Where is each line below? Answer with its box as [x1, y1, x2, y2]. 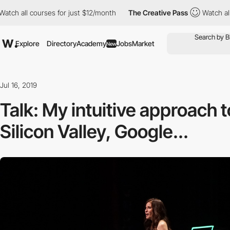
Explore [15, 39, 40, 48]
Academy [76, 39, 106, 48]
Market [132, 39, 155, 48]
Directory [47, 39, 76, 48]
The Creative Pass [99, 8, 159, 17]
